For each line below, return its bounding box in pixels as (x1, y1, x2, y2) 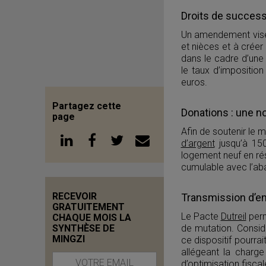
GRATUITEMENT (52, 201, 125, 213)
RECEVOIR (52, 191, 97, 202)
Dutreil (220, 210, 246, 222)
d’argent (180, 137, 215, 149)
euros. (180, 76, 207, 88)
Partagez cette (52, 100, 121, 112)
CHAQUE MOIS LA (52, 212, 131, 223)
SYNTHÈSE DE (52, 223, 115, 234)
